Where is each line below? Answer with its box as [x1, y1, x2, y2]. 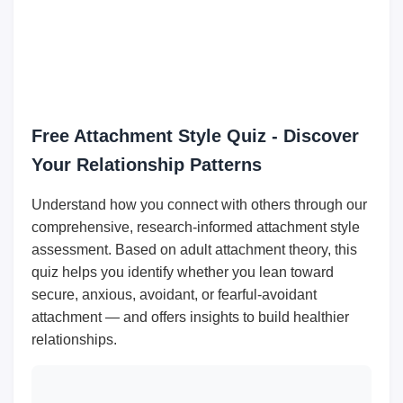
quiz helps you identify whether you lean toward [31, 264, 334, 280]
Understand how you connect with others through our [31, 197, 367, 212]
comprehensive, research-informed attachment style [31, 219, 360, 235]
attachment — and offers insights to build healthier [31, 309, 349, 325]
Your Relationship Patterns [31, 155, 262, 175]
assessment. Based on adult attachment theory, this [31, 242, 357, 257]
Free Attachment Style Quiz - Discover [31, 126, 359, 146]
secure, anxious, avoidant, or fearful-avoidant [31, 287, 317, 302]
